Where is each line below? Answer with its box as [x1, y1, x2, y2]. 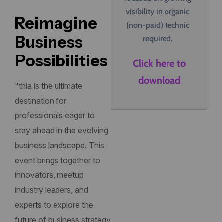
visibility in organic [126, 7, 189, 17]
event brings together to [15, 155, 100, 166]
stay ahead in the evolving [15, 125, 108, 136]
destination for [15, 96, 66, 106]
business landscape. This [15, 140, 104, 151]
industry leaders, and [15, 185, 88, 195]
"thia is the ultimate [15, 81, 82, 91]
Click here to [132, 57, 186, 70]
